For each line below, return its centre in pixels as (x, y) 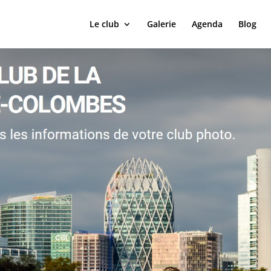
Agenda (207, 24)
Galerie (161, 24)
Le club (104, 24)
